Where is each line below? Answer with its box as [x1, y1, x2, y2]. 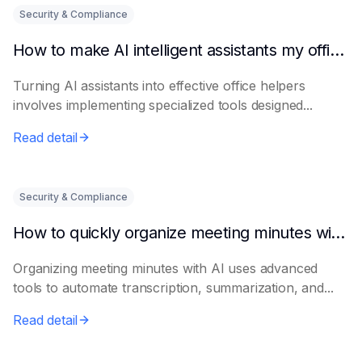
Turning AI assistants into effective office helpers [13, 78, 305, 94]
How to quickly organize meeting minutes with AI [330, 223, 346, 242]
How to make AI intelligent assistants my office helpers [329, 40, 344, 60]
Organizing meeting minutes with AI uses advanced [13, 260, 318, 276]
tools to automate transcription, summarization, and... [13, 280, 334, 296]
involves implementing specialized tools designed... [13, 97, 313, 113]
